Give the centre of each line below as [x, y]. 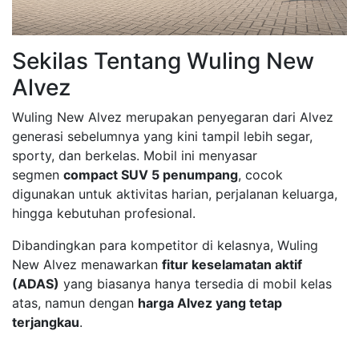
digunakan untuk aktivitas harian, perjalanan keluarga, [175, 194]
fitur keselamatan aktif [232, 264]
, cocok [260, 174]
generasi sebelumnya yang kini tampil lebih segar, [162, 136]
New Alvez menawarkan [87, 264]
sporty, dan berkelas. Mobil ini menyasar [135, 155]
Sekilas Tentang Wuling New [163, 61]
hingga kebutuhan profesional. [104, 213]
